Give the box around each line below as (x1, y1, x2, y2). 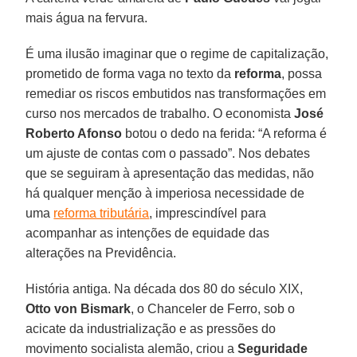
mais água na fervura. (25, 10, 148, 25)
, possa (281, 66, 323, 80)
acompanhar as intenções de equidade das (25, 226, 270, 240)
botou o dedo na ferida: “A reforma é (122, 126, 328, 140)
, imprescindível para (149, 206, 267, 220)
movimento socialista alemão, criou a (25, 341, 235, 355)
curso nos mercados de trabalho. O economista (25, 106, 295, 120)
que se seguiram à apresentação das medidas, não (25, 166, 315, 180)
